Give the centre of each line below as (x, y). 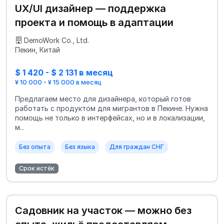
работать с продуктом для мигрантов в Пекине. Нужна (111, 108)
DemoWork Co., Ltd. (56, 40)
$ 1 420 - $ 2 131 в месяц (64, 72)
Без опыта (35, 147)
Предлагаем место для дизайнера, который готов (103, 99)
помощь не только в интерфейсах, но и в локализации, (110, 118)
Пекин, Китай (37, 49)
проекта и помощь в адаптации (94, 22)
